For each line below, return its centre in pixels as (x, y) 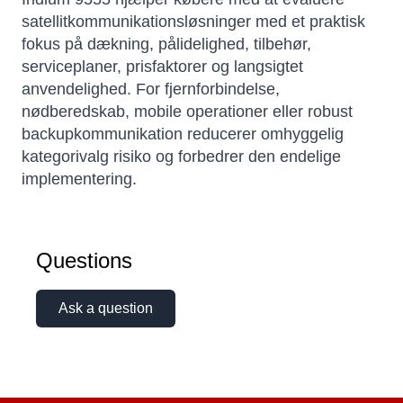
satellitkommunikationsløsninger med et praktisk (193, 22)
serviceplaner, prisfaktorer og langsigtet (162, 67)
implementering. (79, 179)
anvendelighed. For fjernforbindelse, (151, 90)
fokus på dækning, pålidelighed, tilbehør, (166, 45)
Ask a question (106, 309)
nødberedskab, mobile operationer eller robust (187, 112)
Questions (84, 261)
